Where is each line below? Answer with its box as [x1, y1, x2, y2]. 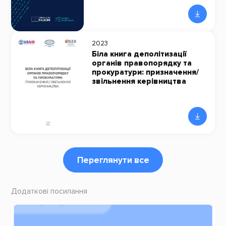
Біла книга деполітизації [91, 49, 187, 59]
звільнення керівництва [91, 77, 186, 86]
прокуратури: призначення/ [91, 68, 199, 77]
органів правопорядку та [91, 59, 192, 68]
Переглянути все [77, 154, 149, 165]
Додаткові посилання [11, 187, 87, 197]
